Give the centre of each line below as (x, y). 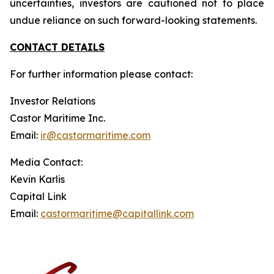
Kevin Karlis (37, 179)
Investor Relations (53, 101)
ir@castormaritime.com (95, 135)
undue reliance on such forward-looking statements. (133, 20)
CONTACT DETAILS (57, 47)
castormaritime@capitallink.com (117, 213)
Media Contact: (46, 162)
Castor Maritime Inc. (57, 118)
